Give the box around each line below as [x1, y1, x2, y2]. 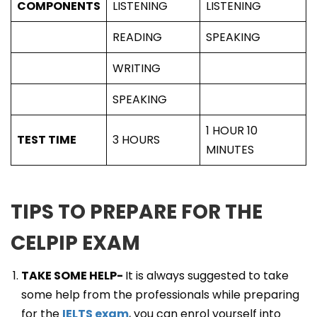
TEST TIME [17, 132, 76, 148]
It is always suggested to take [125, 267, 289, 284]
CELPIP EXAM [11, 229, 140, 257]
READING [113, 29, 162, 45]
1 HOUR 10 [206, 122, 258, 139]
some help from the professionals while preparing [21, 287, 299, 303]
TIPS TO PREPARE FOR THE [11, 198, 263, 226]
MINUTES [206, 142, 254, 158]
